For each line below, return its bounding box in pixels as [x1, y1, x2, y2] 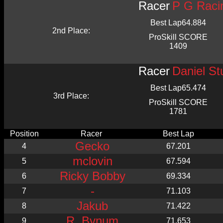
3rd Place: [53, 92, 89, 100]
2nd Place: [52, 26, 90, 35]
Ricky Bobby [59, 169, 125, 183]
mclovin [72, 154, 112, 168]
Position [9, 129, 39, 138]
